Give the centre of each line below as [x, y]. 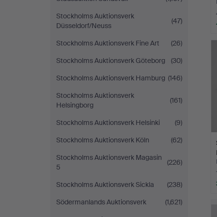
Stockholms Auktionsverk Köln [103, 140]
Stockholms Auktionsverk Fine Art [108, 43]
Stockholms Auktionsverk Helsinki [108, 123]
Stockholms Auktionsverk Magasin [109, 157]
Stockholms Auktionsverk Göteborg [111, 61]
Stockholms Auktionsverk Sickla [105, 185]
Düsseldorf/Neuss [84, 26]
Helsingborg [75, 105]
